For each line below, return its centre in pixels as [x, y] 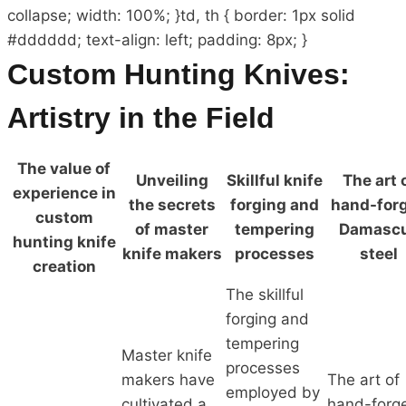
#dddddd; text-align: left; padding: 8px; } [157, 39]
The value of [64, 168]
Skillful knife [275, 180]
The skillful [265, 294]
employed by [273, 392]
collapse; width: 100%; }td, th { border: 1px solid [181, 15]
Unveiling [172, 180]
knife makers [172, 253]
